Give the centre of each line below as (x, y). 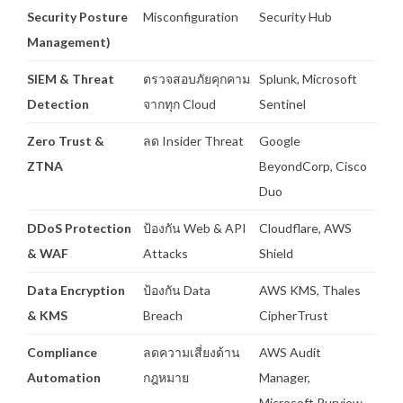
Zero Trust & (66, 140)
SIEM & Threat (71, 78)
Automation (64, 377)
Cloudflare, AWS (305, 228)
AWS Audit (290, 352)
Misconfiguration (192, 16)
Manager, (285, 377)
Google (280, 140)
